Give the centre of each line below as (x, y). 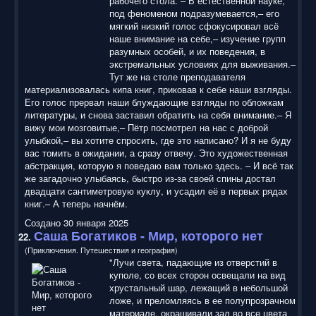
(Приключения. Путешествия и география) (101, 249)
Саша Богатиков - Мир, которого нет (148, 235)
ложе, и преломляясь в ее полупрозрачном (202, 300)
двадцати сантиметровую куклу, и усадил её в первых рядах (156, 190)
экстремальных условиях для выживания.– (202, 63)
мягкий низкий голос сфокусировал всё (194, 25)
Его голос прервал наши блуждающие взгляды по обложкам (154, 102)
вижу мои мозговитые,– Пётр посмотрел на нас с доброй (146, 127)
